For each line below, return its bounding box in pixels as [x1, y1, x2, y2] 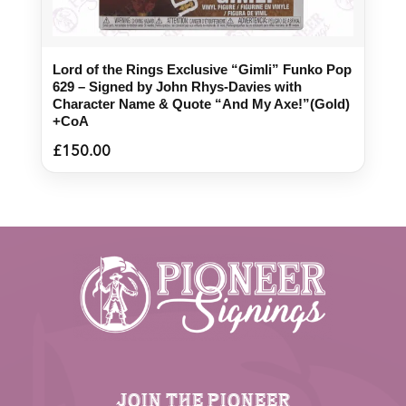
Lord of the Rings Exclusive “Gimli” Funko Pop [52, 61, 352, 77]
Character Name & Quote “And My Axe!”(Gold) [52, 95, 350, 111]
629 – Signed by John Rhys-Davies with [52, 78, 302, 94]
